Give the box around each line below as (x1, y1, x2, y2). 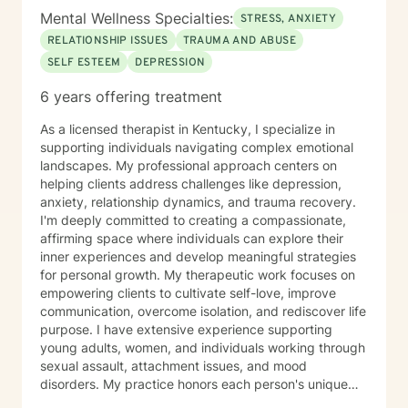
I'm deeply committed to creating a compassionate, (40, 212, 346, 228)
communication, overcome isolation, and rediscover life (40, 303, 366, 319)
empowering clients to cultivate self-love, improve (40, 285, 336, 301)
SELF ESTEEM (47, 56, 121, 70)
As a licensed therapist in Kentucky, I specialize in (40, 121, 335, 137)
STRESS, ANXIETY (240, 12, 336, 26)
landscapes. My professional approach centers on (40, 158, 337, 173)
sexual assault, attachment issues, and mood (40, 358, 307, 373)
